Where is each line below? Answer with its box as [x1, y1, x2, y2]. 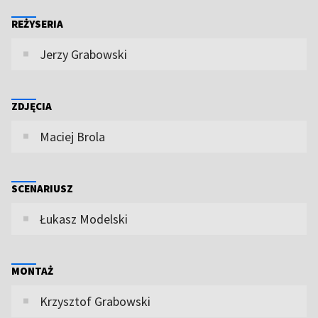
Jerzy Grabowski [40, 45, 127, 62]
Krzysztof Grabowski [40, 292, 150, 309]
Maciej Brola [40, 128, 105, 145]
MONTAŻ [11, 263, 53, 278]
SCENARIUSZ [11, 181, 73, 195]
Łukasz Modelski [40, 210, 128, 227]
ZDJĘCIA [11, 99, 52, 113]
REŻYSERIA [11, 16, 63, 31]
